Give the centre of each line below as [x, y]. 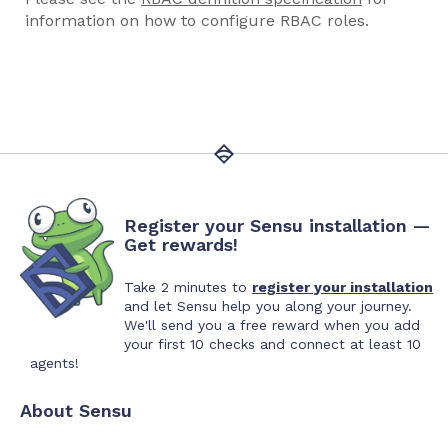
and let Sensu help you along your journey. [268, 305]
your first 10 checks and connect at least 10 [273, 343]
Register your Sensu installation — [277, 225]
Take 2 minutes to [188, 286]
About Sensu [76, 410]
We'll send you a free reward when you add [272, 324]
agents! [54, 362]
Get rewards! [181, 244]
